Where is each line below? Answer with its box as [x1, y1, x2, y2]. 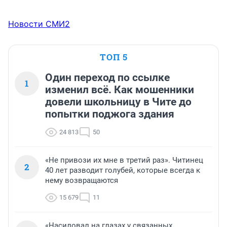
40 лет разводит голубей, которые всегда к [45, 166, 200, 175]
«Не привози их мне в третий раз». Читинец [45, 156, 203, 165]
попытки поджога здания [45, 108, 174, 121]
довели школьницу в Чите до [45, 96, 192, 108]
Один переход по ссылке [45, 71, 170, 84]
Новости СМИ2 [8, 19, 70, 29]
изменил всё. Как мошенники [45, 84, 194, 96]
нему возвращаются [45, 176, 118, 185]
